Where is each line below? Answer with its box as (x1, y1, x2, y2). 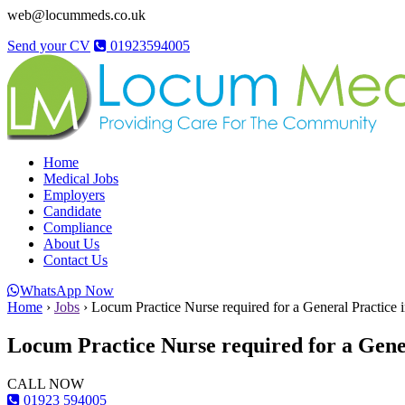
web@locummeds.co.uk (7, 7, 146, 23)
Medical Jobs (43, 171, 118, 186)
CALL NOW (7, 375, 84, 391)
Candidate (43, 203, 101, 219)
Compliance (43, 220, 112, 235)
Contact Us (43, 252, 108, 268)
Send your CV (7, 38, 90, 53)
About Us (43, 236, 99, 251)
